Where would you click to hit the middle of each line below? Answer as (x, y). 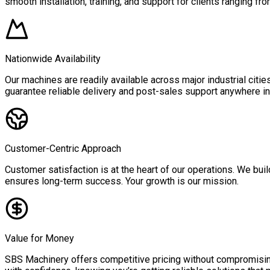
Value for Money (39, 239)
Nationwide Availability (53, 59)
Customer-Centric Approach (63, 149)
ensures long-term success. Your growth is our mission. (122, 181)
